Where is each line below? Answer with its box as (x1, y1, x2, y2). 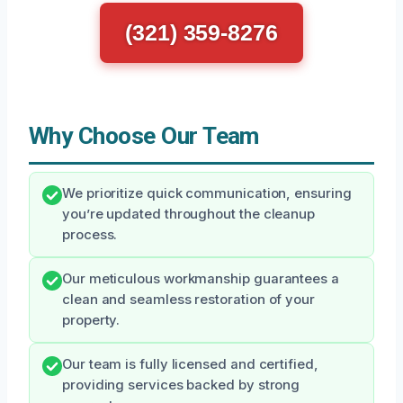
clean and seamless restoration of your (62, 291, 315, 309)
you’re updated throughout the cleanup (62, 206, 316, 223)
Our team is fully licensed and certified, (62, 356, 318, 373)
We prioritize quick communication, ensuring (62, 185, 352, 202)
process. (62, 227, 118, 244)
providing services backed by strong (62, 377, 300, 394)
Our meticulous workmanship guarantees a (62, 271, 339, 288)
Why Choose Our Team (29, 122, 259, 150)
